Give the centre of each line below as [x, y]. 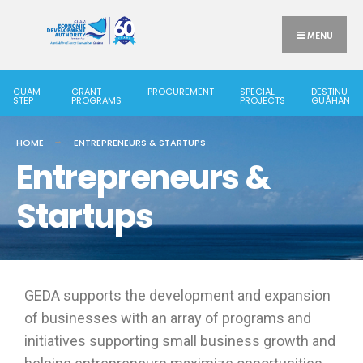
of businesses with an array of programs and [168, 318]
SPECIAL [257, 92]
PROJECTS [263, 100]
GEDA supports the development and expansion [177, 295]
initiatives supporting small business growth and [180, 341]
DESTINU [329, 92]
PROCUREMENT [181, 92]
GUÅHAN [331, 100]
